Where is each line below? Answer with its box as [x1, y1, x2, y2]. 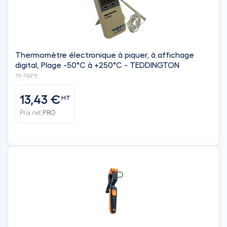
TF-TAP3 [15, 72, 37, 79]
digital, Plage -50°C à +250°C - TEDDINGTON [15, 61, 179, 69]
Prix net [20, 109, 43, 116]
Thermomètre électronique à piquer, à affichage [15, 51, 194, 59]
